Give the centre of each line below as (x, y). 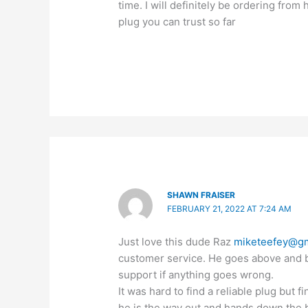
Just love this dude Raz (176, 241)
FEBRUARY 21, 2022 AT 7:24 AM (229, 209)
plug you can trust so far (177, 22)
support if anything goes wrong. (196, 274)
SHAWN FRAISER (201, 195)
